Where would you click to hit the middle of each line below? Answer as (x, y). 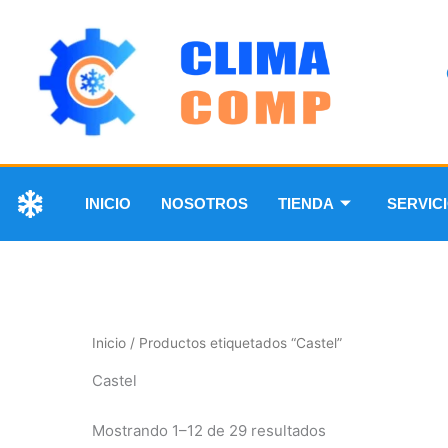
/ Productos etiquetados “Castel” (234, 342)
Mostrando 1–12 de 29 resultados (209, 430)
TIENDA (306, 203)
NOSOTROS (204, 203)
